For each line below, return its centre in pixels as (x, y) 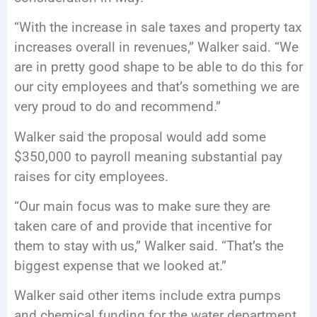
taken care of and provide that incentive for (143, 226)
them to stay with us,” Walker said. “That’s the (149, 246)
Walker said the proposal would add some (140, 137)
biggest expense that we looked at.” (120, 266)
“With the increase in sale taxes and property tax (158, 28)
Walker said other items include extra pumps (148, 296)
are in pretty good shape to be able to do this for (158, 67)
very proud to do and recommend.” (117, 107)
